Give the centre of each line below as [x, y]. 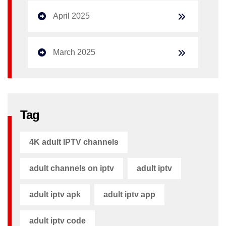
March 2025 [74, 52]
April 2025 [71, 16]
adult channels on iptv [72, 168]
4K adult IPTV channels [74, 142]
